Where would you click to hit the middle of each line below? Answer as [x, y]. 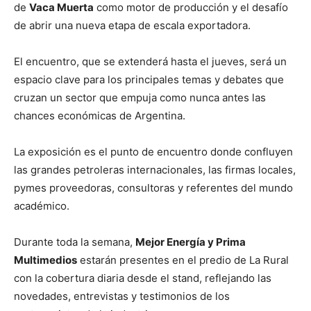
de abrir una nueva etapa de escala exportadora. [132, 25]
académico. [42, 205]
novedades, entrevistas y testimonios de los [122, 296]
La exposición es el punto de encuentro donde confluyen [153, 151]
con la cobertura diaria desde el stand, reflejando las [143, 278]
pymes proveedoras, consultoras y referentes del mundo [153, 187]
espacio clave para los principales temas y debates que [149, 79]
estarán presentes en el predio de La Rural [183, 260]
